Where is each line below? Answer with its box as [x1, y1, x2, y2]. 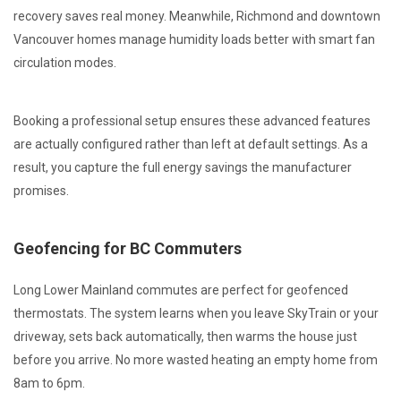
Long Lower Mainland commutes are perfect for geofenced [13, 282, 348, 297]
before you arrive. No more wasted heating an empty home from [13, 352, 378, 367]
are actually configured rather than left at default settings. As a [13, 136, 368, 151]
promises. [13, 183, 69, 198]
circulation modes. [13, 55, 116, 70]
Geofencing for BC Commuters [13, 238, 242, 258]
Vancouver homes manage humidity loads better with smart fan [13, 31, 375, 47]
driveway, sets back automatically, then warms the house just [13, 328, 357, 344]
